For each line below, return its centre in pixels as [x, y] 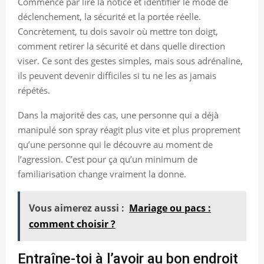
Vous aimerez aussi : [77, 208]
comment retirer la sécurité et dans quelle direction [121, 46]
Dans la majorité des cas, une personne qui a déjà [118, 115]
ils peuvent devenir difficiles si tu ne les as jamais [117, 75]
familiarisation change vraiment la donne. [102, 174]
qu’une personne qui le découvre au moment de [115, 144]
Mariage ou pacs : [170, 208]
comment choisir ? [72, 224]
